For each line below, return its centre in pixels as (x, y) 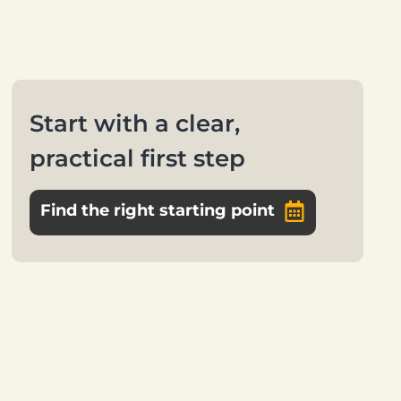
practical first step (137, 158)
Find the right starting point (157, 210)
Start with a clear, (134, 123)
